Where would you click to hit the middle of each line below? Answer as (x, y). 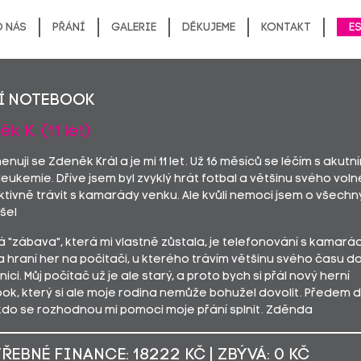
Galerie (133, 28)
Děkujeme (208, 28)
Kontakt (286, 28)
